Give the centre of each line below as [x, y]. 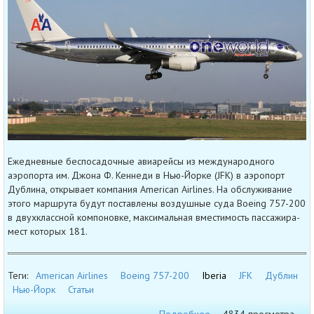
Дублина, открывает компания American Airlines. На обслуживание [150, 190]
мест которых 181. [48, 232]
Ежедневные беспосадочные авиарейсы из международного [141, 162]
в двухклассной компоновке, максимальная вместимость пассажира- [154, 218]
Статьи [81, 290]
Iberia [214, 276]
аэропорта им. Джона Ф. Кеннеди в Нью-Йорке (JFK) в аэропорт [146, 176]
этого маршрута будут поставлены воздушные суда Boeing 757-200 [157, 204]
